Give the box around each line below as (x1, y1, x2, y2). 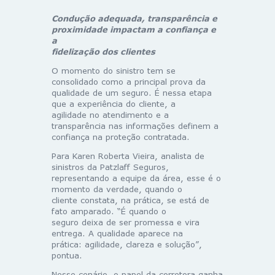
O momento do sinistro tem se (52, 66, 176, 76)
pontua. (52, 250, 82, 261)
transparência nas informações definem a (52, 121, 219, 131)
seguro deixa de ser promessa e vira (52, 217, 199, 228)
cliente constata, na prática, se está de (52, 195, 209, 206)
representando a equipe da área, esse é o (52, 173, 221, 184)
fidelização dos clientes (52, 47, 155, 57)
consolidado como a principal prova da (52, 77, 206, 87)
